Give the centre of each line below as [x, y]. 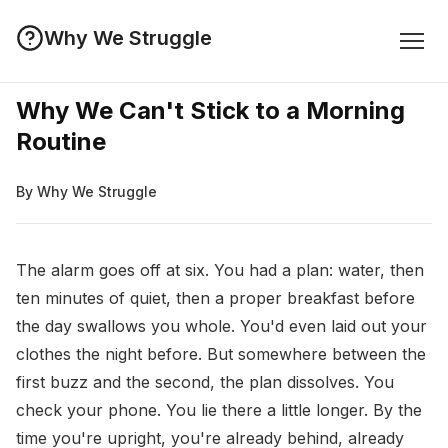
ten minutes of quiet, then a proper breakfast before [215, 298]
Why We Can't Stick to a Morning [210, 110]
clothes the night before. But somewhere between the [221, 354]
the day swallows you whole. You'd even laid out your [221, 326]
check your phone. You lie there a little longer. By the [219, 410]
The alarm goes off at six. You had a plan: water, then [220, 270]
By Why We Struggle [86, 191]
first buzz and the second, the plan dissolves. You [205, 382]
